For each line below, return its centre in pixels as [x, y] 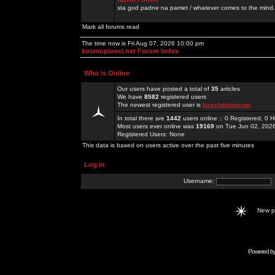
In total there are [142, 118]
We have [131, 97]
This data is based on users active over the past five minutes [168, 145]
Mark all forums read [111, 27]
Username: [200, 181]
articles [229, 89]
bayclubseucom [227, 105]
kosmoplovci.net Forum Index [130, 51]
